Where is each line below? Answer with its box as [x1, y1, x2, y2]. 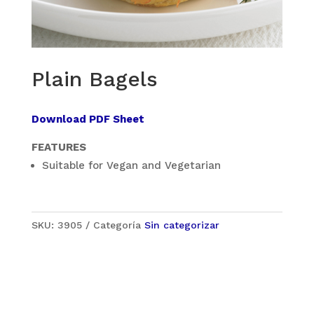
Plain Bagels [31, 67, 158, 92]
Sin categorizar [144, 219, 219, 231]
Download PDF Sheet [31, 113, 144, 126]
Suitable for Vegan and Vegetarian [41, 159, 221, 172]
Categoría [93, 219, 144, 231]
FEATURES [31, 141, 86, 154]
